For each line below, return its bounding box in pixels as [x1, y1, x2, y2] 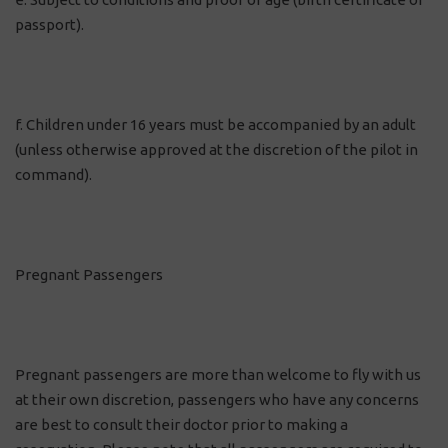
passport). [15, 16, 84, 33]
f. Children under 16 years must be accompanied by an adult [15, 116, 416, 133]
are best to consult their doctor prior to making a [15, 416, 348, 433]
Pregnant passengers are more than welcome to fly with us [15, 366, 421, 383]
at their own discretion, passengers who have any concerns [15, 391, 419, 408]
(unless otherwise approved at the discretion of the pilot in [15, 141, 418, 158]
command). [15, 166, 92, 183]
